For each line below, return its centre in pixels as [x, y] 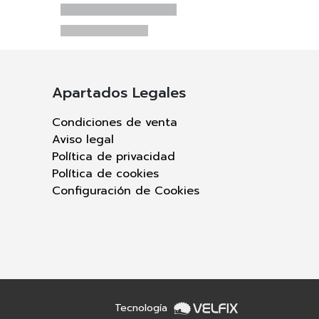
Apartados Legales [119, 93]
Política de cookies [105, 174]
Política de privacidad [114, 157]
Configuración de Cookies [126, 191]
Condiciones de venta [115, 123]
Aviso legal [83, 140]
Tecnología [143, 308]
